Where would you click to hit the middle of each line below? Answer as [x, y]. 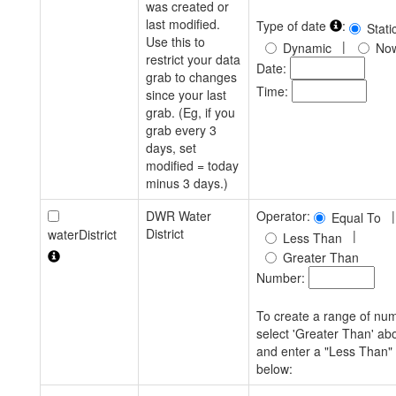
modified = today [192, 165]
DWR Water [179, 216]
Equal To [356, 218]
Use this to [175, 42]
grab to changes [191, 77]
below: [274, 368]
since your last [186, 95]
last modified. [183, 24]
